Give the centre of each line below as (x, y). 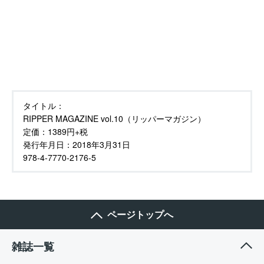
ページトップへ (140, 214)
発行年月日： (48, 144)
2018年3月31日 (101, 144)
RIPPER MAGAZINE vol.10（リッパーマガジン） (114, 118)
